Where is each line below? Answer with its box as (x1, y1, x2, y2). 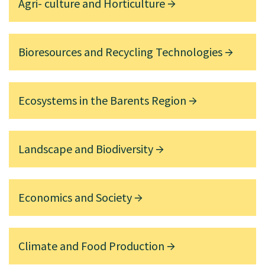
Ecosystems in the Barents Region (18, 92, 189, 108)
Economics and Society (18, 189, 134, 205)
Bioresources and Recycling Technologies (18, 44, 225, 59)
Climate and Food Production (18, 238, 167, 253)
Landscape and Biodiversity (18, 141, 156, 156)
